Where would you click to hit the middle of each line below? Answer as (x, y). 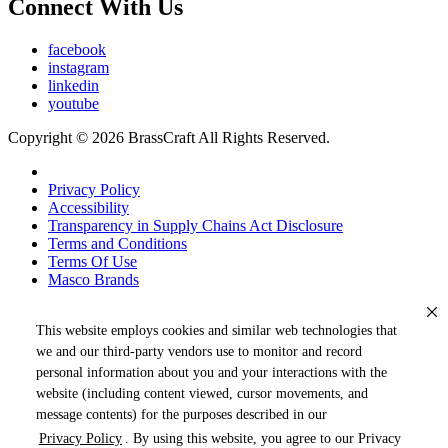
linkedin (73, 85)
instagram (78, 67)
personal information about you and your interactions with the (211, 372)
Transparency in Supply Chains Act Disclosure (195, 225)
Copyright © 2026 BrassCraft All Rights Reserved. (169, 137)
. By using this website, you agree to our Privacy (262, 438)
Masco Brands (93, 279)
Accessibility (88, 207)
